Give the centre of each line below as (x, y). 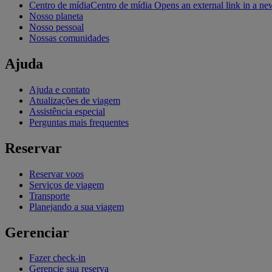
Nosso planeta (56, 16)
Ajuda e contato (59, 89)
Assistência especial (67, 111)
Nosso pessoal (56, 27)
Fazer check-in (57, 258)
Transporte (49, 195)
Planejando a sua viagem (76, 206)
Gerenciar (37, 232)
